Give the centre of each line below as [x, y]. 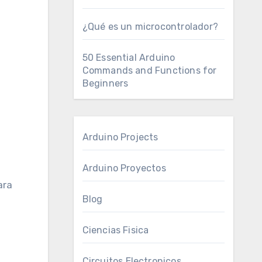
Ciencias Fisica [116, 230]
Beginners [105, 83]
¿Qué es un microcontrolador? [150, 27]
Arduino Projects [120, 137]
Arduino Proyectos [124, 168]
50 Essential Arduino [129, 58]
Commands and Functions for [149, 70]
